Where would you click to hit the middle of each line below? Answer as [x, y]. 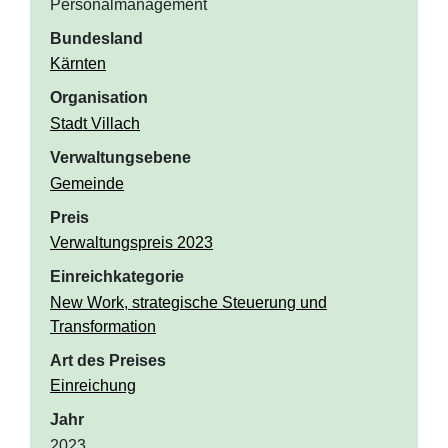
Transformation [103, 326]
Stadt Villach [95, 124]
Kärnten [78, 64]
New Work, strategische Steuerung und [188, 302]
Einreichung [93, 386]
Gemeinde [87, 183]
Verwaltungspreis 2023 [131, 243]
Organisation [99, 98]
